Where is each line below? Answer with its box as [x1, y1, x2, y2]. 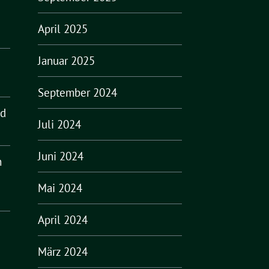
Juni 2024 [37, 149, 83, 163]
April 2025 [37, 22, 88, 36]
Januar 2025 [37, 53, 95, 68]
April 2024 [37, 213, 88, 227]
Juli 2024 [37, 117, 81, 131]
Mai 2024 [37, 181, 82, 195]
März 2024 [37, 244, 88, 259]
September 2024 [37, 85, 117, 100]
